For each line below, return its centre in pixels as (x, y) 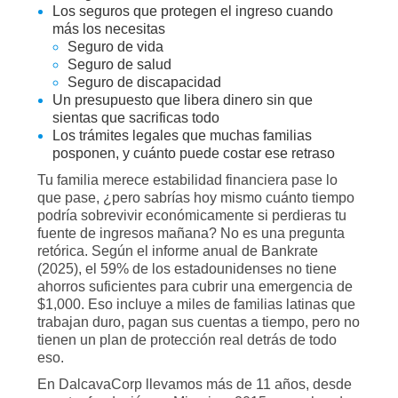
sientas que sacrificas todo (136, 118)
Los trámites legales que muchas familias (182, 135)
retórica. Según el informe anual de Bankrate (178, 251)
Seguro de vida (115, 47)
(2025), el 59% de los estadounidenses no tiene (187, 269)
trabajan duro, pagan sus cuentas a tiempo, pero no (199, 322)
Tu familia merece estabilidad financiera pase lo (187, 180)
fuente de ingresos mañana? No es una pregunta (191, 233)
